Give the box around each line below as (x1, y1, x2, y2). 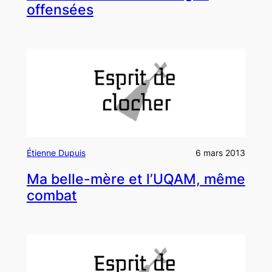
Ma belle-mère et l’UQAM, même (26, 170, 245, 188)
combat (26, 186, 77, 204)
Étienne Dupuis (26, 147, 86, 158)
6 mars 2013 (195, 147, 246, 158)
